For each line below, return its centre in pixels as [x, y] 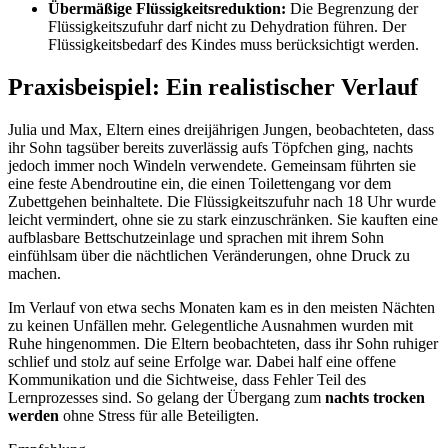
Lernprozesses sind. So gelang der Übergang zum [166, 397]
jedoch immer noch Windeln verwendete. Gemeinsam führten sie [212, 165]
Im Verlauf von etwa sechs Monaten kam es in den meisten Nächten [221, 307]
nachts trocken [375, 397]
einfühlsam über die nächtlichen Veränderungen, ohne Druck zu [209, 255]
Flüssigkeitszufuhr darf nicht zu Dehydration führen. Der [227, 26]
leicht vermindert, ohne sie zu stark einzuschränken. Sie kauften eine [223, 219]
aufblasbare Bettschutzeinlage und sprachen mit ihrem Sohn [196, 237]
